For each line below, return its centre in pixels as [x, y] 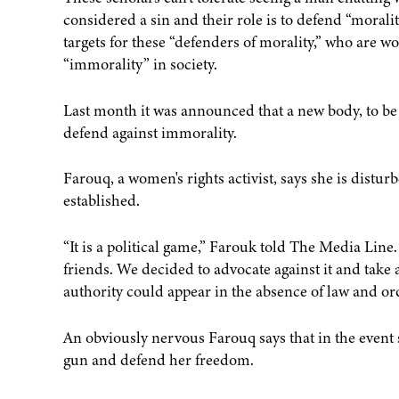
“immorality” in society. [140, 64]
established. [101, 201]
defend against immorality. [150, 132]
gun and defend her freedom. [158, 360]
